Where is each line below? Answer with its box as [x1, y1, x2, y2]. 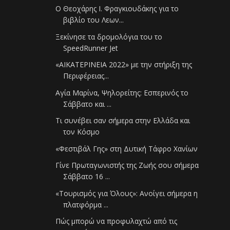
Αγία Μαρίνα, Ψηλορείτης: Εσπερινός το [55, 87, 189, 98]
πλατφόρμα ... [63, 199, 109, 209]
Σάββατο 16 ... [63, 171, 110, 182]
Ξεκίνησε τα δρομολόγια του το [55, 31, 163, 42]
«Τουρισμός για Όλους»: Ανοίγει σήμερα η [55, 188, 198, 198]
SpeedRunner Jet [63, 43, 119, 53]
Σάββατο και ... [63, 99, 112, 109]
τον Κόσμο [63, 127, 100, 137]
